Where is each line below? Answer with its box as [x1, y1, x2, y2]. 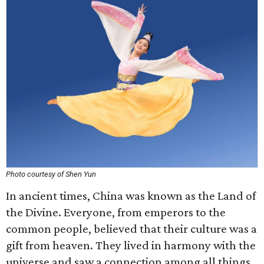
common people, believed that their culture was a [6, 222, 257, 236]
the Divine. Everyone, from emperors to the [6, 205, 226, 219]
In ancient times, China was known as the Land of [6, 189, 256, 203]
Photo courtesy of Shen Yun [6, 170, 96, 179]
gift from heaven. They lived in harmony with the [6, 238, 256, 252]
